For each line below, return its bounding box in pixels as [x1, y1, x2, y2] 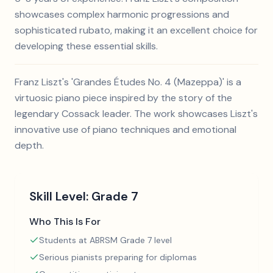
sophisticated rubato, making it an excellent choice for [15, 24, 258, 37]
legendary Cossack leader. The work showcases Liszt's [15, 107, 258, 120]
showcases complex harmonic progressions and [15, 8, 229, 21]
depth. [15, 139, 44, 152]
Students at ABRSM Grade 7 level [39, 235, 172, 246]
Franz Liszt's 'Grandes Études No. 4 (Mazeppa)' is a [15, 76, 241, 88]
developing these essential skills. [15, 40, 158, 52]
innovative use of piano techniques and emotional [15, 123, 236, 136]
